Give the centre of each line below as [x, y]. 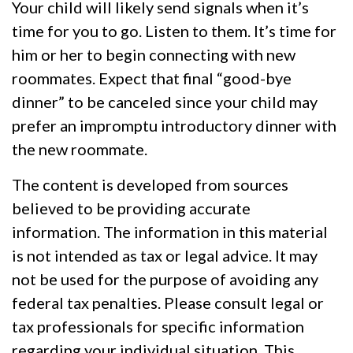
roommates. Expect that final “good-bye [152, 78]
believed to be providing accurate [131, 208]
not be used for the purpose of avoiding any [165, 279]
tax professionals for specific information [158, 327]
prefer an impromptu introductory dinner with [174, 126]
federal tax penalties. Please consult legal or [168, 303]
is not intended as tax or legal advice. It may [165, 256]
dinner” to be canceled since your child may [165, 102]
